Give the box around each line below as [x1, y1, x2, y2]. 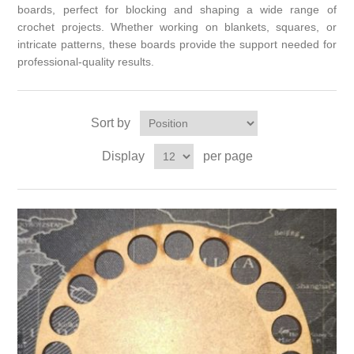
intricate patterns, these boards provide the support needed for [17, 38, 337, 51]
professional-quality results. [17, 55, 155, 69]
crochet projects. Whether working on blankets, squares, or [17, 21, 337, 34]
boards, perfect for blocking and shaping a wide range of [17, 3, 337, 17]
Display [101, 149, 145, 164]
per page [202, 149, 253, 164]
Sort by [90, 116, 130, 130]
